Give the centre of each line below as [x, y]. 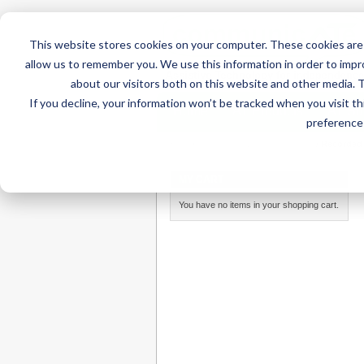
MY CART [201, 180]
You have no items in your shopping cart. [259, 205]
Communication [283, 144]
